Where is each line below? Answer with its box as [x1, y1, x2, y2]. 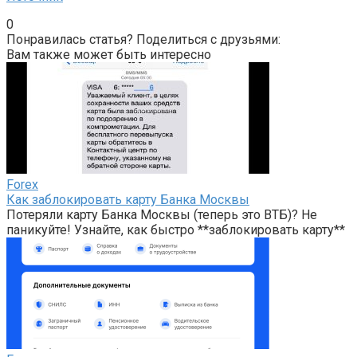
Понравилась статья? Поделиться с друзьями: [6, 31, 280, 47]
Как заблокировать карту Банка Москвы [6, 191, 249, 207]
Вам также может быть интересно [6, 46, 211, 62]
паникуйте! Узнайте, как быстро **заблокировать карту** [6, 222, 345, 237]
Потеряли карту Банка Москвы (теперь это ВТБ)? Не [6, 206, 317, 222]
